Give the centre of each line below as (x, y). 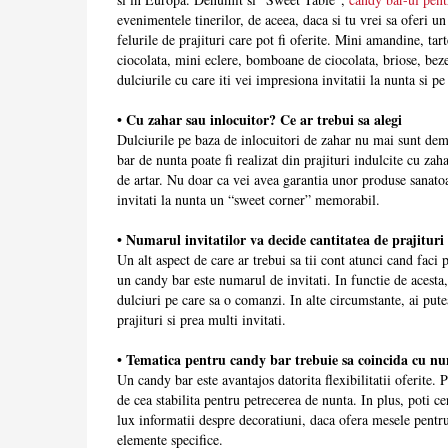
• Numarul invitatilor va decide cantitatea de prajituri (280, 240)
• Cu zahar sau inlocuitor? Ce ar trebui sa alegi (259, 120)
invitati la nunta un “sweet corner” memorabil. (248, 200)
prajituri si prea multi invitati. (201, 320)
